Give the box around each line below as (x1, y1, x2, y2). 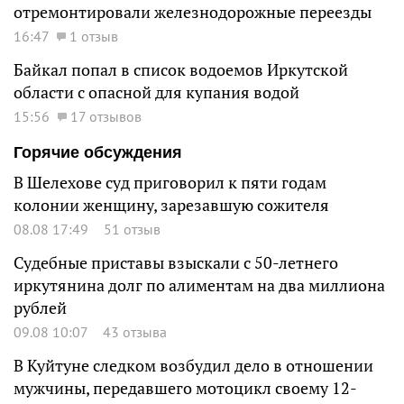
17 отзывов (70, 106, 142, 125)
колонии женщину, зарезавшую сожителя (14, 194, 329, 216)
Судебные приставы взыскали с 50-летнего (14, 252, 338, 273)
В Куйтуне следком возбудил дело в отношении (14, 354, 373, 376)
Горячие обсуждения (14, 142, 182, 161)
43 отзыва (103, 322, 167, 341)
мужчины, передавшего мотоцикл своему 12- (14, 377, 357, 399)
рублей (14, 297, 67, 318)
